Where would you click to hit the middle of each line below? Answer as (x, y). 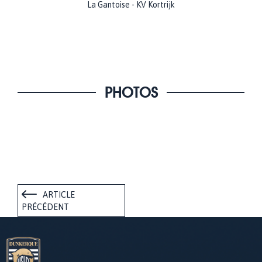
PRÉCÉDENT (45, 207)
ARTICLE (59, 195)
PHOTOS (131, 93)
